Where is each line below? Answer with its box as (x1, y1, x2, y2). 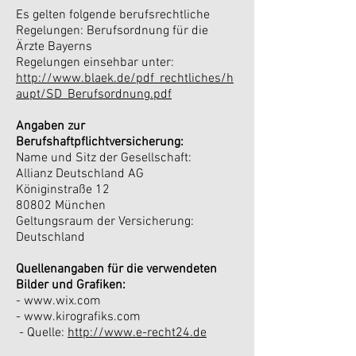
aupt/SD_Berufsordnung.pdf (16, 87, 172, 103)
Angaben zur (16, 118, 85, 134)
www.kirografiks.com (24, 309, 141, 325)
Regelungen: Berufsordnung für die (16, 23, 208, 39)
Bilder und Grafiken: (16, 277, 126, 293)
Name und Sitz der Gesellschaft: (16, 150, 192, 166)
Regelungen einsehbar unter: (16, 55, 174, 71)
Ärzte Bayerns (16, 39, 92, 55)
